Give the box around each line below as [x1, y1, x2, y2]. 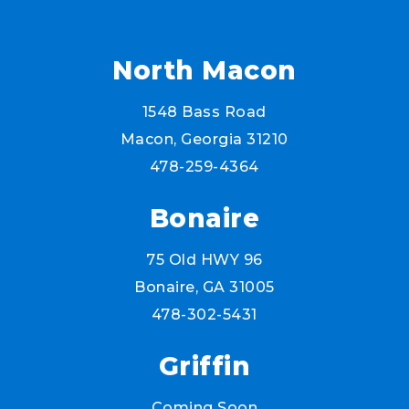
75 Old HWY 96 [146, 251, 263, 269]
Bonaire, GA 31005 [134, 278, 275, 297]
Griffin [158, 351, 251, 383]
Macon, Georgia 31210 [120, 131, 288, 149]
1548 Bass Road [142, 103, 267, 121]
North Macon [112, 55, 297, 87]
